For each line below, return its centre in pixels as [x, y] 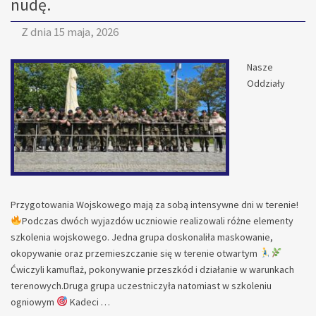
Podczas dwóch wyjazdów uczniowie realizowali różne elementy [157, 220]
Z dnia [37, 32]
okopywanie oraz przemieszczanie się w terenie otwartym [135, 253]
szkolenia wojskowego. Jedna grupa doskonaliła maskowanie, [142, 237]
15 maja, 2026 [86, 32]
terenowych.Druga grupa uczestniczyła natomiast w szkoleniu [141, 285]
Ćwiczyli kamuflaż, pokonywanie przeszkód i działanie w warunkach [152, 269]
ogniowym [34, 302]
